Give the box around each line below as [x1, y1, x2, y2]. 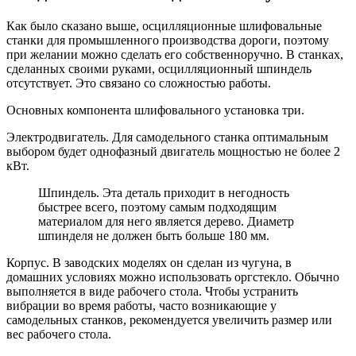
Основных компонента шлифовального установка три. [6, 103, 304, 118]
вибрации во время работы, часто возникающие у [6, 299, 277, 313]
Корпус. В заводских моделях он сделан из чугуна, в [6, 256, 292, 270]
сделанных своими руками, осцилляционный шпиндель [6, 62, 311, 76]
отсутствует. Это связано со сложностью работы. [6, 76, 271, 91]
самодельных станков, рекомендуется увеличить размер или [6, 313, 332, 327]
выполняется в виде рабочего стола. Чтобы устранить [6, 284, 298, 299]
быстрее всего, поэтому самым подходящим [38, 200, 277, 215]
